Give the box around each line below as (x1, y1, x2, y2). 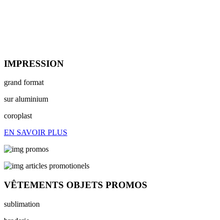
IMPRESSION (4, 58, 64, 69)
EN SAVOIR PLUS (4, 128, 67, 137)
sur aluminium (4, 95, 48, 104)
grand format (4, 78, 44, 87)
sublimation (4, 199, 40, 208)
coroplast (4, 111, 32, 120)
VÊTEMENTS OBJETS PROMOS (4, 180, 147, 191)
